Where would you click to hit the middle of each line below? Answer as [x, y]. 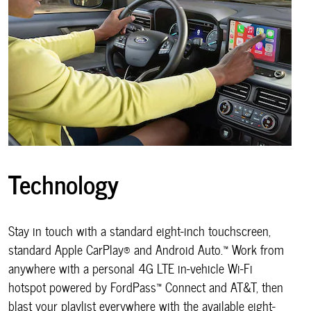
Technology [64, 184]
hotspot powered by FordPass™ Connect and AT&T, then [146, 287]
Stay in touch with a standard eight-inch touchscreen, [140, 231]
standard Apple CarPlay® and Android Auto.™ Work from [146, 250]
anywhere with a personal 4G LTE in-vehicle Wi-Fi [131, 269]
